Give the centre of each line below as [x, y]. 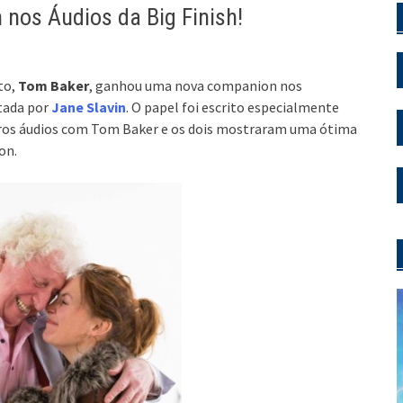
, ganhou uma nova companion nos [196, 85]
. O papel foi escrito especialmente [233, 107]
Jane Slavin [89, 107]
